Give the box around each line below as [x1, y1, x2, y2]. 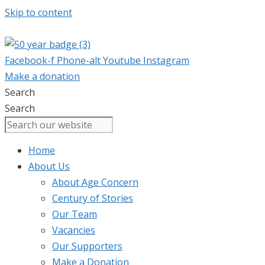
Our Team [52, 208, 97, 221]
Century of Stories [52, 192, 133, 205]
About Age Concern [52, 176, 138, 189]
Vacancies [52, 224, 95, 237]
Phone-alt [57, 54, 101, 67]
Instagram [143, 54, 189, 67]
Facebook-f [5, 54, 54, 67]
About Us [28, 160, 70, 173]
